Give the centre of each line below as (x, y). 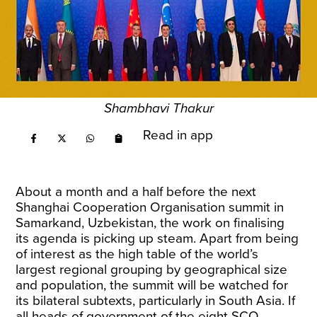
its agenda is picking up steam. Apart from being (157, 238)
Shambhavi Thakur (158, 108)
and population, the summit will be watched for (152, 285)
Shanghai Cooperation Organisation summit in (150, 207)
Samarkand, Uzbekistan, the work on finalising (150, 223)
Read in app (178, 135)
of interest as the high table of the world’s (137, 254)
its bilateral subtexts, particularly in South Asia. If (156, 301)
